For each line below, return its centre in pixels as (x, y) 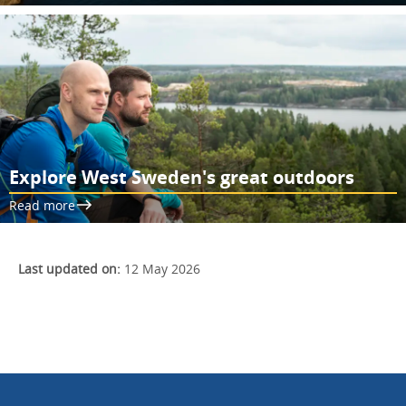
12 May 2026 (160, 268)
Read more (42, 205)
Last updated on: (69, 268)
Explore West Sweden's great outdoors (182, 177)
